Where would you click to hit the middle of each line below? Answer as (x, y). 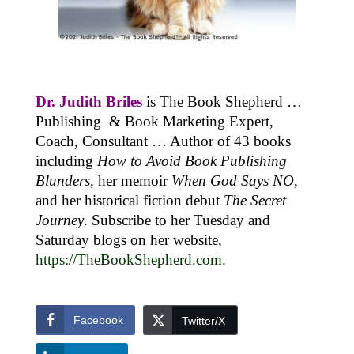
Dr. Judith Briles (90, 101)
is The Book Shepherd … (224, 101)
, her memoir (130, 180)
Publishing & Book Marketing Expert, (154, 121)
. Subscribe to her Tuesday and (177, 220)
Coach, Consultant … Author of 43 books (163, 141)
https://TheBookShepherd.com (128, 259)
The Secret (254, 200)
